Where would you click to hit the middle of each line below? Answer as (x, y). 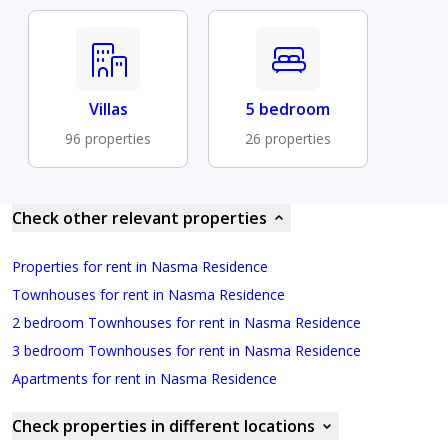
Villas (108, 108)
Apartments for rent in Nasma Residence (144, 378)
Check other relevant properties (139, 217)
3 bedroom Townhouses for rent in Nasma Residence (186, 350)
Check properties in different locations (163, 425)
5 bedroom (288, 108)
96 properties (108, 138)
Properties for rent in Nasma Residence (140, 266)
